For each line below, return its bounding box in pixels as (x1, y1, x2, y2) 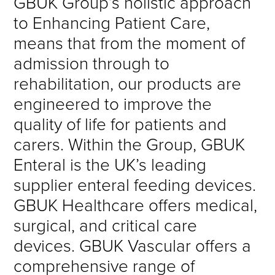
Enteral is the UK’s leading (14, 152, 207, 176)
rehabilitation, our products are (14, 71, 242, 95)
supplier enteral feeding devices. (14, 172, 257, 196)
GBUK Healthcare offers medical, (14, 192, 258, 217)
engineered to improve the (14, 91, 212, 115)
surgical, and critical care (14, 212, 198, 237)
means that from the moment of (14, 30, 246, 55)
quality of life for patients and (14, 111, 227, 136)
